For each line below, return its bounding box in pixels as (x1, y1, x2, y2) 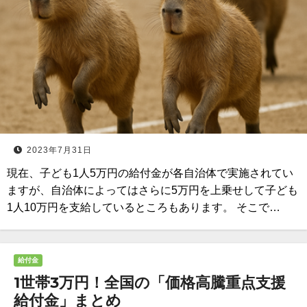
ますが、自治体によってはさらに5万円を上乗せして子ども (7, 184, 298, 196)
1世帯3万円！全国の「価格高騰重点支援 (14, 273, 286, 292)
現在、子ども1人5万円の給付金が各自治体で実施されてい (7, 167, 293, 179)
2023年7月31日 (27, 145, 92, 155)
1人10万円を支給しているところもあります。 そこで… (7, 201, 280, 213)
